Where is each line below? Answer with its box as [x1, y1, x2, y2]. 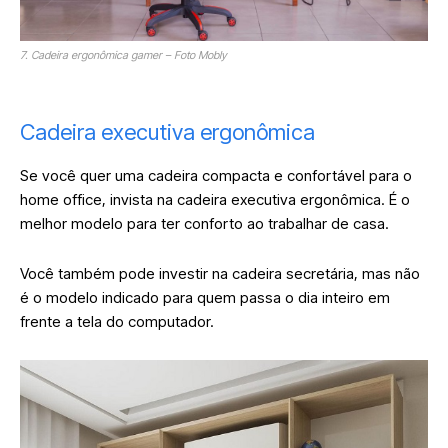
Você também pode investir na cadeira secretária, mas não [20, 263, 420, 283]
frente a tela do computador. [20, 311, 218, 331]
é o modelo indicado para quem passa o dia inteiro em [20, 287, 390, 307]
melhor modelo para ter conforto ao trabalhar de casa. [20, 213, 393, 233]
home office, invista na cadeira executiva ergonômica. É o [20, 189, 410, 209]
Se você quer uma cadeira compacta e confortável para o [20, 165, 412, 185]
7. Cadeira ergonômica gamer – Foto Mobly [20, 47, 227, 62]
